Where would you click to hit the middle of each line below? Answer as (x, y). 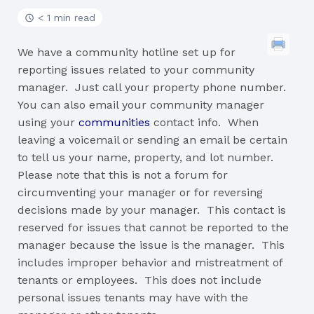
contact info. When (206, 122)
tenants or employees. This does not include (139, 280)
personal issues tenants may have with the (133, 298)
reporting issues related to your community (136, 70)
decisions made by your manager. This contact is (152, 210)
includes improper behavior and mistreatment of (150, 262)
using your (48, 122)
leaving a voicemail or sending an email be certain (152, 140)
